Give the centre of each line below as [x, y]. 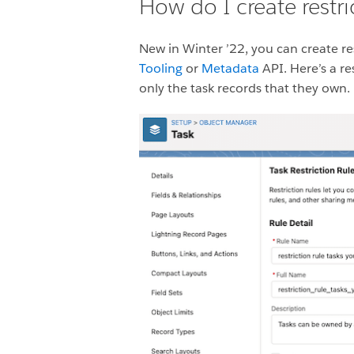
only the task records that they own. [245, 88]
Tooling [161, 69]
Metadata [230, 69]
